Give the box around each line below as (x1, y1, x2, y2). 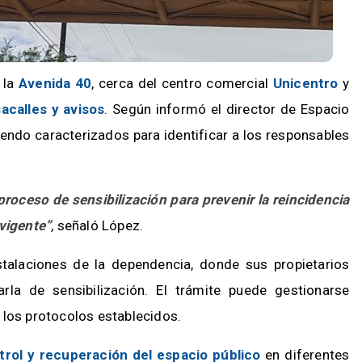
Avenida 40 (19, 75, 92, 91)
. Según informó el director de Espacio (104, 101, 350, 117)
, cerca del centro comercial (91, 75, 273, 91)
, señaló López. (51, 217, 144, 234)
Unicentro (272, 75, 339, 91)
